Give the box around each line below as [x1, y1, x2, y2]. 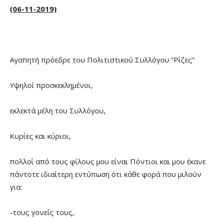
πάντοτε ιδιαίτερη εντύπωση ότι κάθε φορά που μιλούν [10, 169, 201, 179]
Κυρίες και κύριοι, [10, 131, 71, 141]
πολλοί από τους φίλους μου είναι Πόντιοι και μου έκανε [10, 156, 206, 167]
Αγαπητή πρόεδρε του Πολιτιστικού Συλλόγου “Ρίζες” [10, 55, 195, 65]
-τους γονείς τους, [10, 207, 74, 218]
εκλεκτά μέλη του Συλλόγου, [10, 106, 106, 116]
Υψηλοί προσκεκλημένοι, [10, 80, 93, 90]
